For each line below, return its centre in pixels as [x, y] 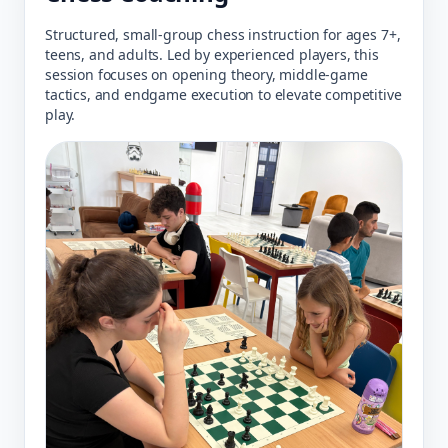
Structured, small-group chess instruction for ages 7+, [223, 34]
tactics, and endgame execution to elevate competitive [223, 94]
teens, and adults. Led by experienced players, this [212, 54]
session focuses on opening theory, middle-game [206, 74]
